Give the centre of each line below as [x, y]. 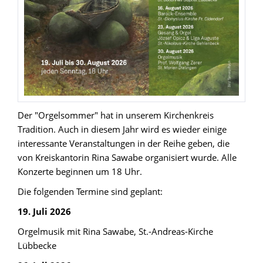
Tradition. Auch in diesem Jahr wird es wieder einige [122, 129]
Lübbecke [37, 245]
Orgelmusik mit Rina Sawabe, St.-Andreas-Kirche [115, 231]
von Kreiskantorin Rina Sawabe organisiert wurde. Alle [127, 157]
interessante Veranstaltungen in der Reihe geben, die [124, 143]
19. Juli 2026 [44, 211]
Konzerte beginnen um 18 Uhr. [80, 171]
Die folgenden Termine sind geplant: [90, 191]
